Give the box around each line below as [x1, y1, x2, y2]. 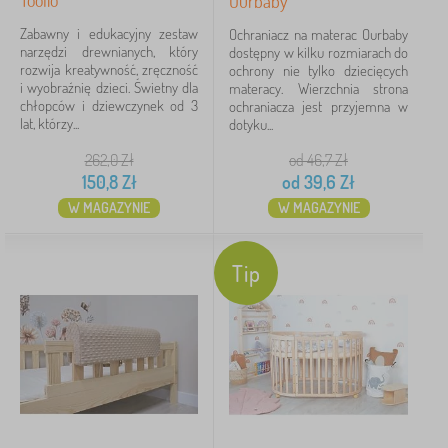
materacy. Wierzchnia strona [229, 79, 408, 98]
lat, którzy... [20, 114, 79, 133]
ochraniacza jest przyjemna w [229, 97, 408, 116]
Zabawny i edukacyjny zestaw [20, 24, 198, 43]
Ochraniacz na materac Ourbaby [229, 25, 408, 44]
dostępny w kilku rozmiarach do [229, 43, 408, 62]
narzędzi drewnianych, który [20, 42, 198, 61]
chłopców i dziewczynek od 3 [20, 96, 198, 115]
